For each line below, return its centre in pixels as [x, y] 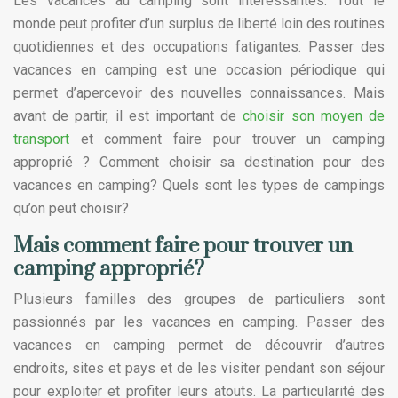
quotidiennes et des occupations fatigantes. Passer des [199, 46]
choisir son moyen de [314, 115]
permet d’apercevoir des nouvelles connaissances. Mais [199, 92]
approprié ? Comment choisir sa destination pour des [199, 162]
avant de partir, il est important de [128, 115]
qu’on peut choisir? [71, 208]
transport [41, 139]
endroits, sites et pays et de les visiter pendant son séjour [199, 368]
